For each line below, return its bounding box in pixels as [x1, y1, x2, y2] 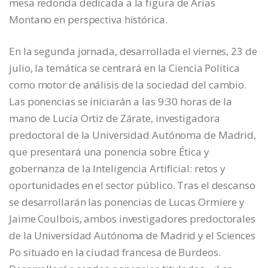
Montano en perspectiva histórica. [9, 13, 167, 27]
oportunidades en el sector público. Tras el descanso [9, 178, 255, 193]
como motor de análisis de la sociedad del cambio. [9, 78, 247, 92]
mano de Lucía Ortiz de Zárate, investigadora [9, 111, 220, 126]
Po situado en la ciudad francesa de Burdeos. [9, 245, 221, 260]
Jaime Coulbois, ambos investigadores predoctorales [9, 212, 255, 226]
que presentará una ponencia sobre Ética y [9, 145, 209, 159]
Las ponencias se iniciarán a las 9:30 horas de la [9, 95, 233, 109]
